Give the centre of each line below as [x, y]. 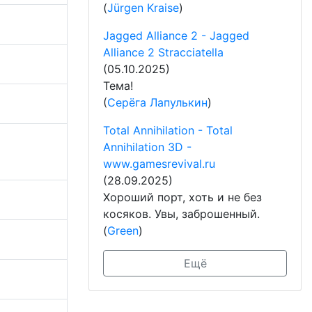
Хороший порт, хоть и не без [182, 197]
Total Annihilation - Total [168, 130]
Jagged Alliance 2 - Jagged [176, 35]
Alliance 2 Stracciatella [163, 52]
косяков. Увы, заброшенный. [181, 213]
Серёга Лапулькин [157, 102]
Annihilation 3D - [147, 147]
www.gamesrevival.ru [159, 163]
